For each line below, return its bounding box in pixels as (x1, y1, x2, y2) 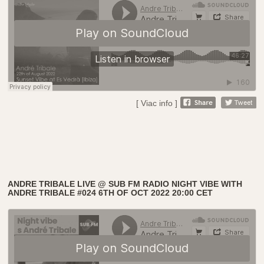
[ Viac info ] (136, 98, 177, 108)
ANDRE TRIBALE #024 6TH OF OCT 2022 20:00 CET (8, 187, 213, 197)
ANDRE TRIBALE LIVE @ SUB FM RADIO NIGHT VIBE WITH (8, 179, 243, 189)
